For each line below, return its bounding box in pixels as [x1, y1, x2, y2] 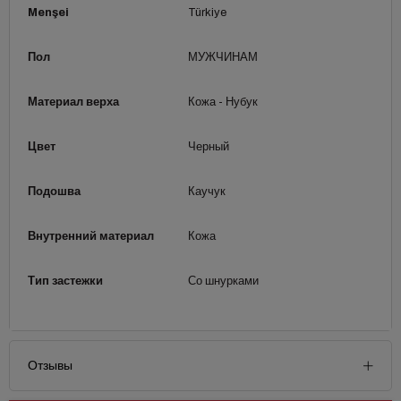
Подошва [28, 184, 81, 198]
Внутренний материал [28, 229, 154, 243]
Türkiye [187, 5, 226, 19]
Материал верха [28, 95, 119, 108]
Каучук [187, 184, 226, 198]
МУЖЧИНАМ [187, 50, 258, 64]
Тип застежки [28, 274, 103, 287]
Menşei [28, 5, 69, 19]
